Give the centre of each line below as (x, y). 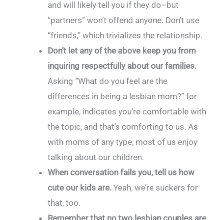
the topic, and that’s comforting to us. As (123, 127)
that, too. (64, 203)
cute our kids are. (80, 188)
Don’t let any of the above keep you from (122, 51)
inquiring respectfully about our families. (122, 66)
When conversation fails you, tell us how (121, 172)
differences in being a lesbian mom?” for (123, 96)
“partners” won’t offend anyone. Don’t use (124, 20)
